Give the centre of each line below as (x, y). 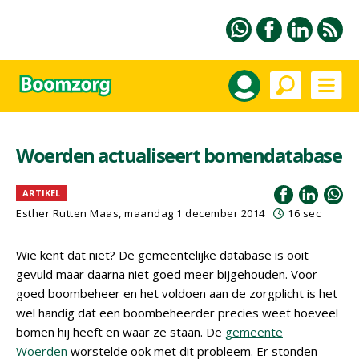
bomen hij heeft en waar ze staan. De (121, 332)
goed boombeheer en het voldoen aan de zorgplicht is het (177, 293)
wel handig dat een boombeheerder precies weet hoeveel (177, 313)
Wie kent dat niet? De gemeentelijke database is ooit (162, 255)
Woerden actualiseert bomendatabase (179, 155)
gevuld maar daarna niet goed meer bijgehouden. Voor (167, 274)
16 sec (304, 213)
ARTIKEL (41, 193)
